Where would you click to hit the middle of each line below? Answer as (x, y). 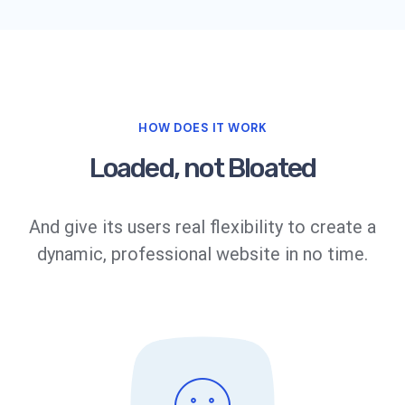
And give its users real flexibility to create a (202, 227)
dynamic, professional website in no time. (202, 254)
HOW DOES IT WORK (202, 128)
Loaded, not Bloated (202, 168)
